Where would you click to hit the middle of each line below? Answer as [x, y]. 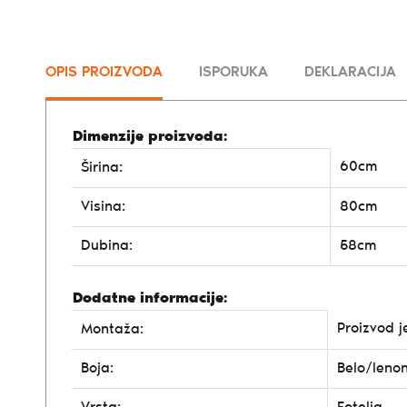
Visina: [103, 207]
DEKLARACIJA [350, 72]
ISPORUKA [233, 72]
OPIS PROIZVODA [104, 72]
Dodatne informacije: [150, 298]
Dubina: [107, 246]
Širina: [102, 168]
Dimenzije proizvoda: [150, 137]
